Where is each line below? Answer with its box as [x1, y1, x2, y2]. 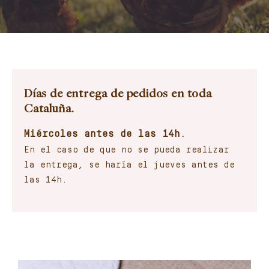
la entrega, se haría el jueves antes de [23, 160, 235, 170]
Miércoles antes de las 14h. [23, 129, 192, 139]
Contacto [11, 10, 44, 17]
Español [23, 112, 53, 120]
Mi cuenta [11, 78, 49, 86]
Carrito [11, 44, 40, 52]
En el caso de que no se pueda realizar [23, 145, 229, 155]
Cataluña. [23, 103, 77, 116]
